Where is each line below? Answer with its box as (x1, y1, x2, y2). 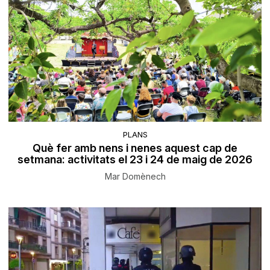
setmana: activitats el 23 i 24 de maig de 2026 (17, 153, 253, 166)
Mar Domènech (104, 171, 166, 182)
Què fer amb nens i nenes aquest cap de (33, 142, 237, 155)
